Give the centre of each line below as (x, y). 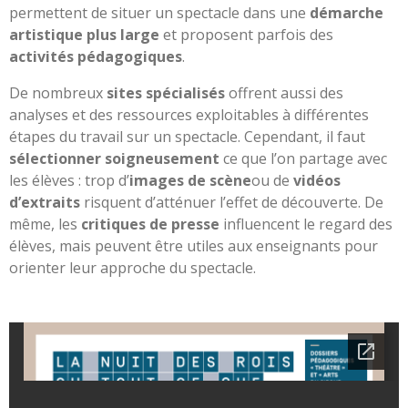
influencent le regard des (306, 224)
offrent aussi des (284, 92)
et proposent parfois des (246, 34)
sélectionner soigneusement (114, 158)
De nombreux (58, 92)
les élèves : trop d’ (69, 180)
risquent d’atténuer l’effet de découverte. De (232, 202)
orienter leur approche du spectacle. (133, 267)
